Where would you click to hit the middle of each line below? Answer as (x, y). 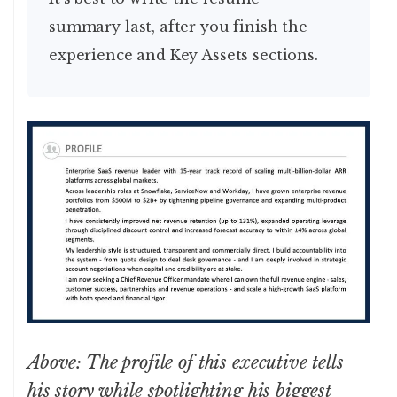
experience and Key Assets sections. (183, 54)
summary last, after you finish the (178, 26)
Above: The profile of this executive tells (186, 363)
